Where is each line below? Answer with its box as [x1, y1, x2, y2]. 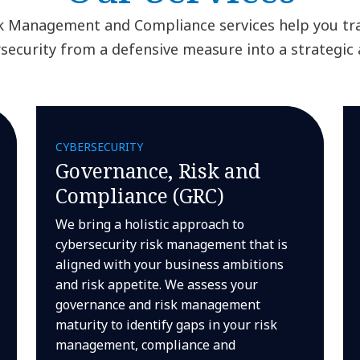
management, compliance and [55, 336, 236, 354]
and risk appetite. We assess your [55, 276, 259, 293]
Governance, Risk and [55, 157, 260, 184]
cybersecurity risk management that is [55, 235, 288, 253]
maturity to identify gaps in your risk [55, 316, 278, 333]
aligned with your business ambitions [55, 256, 284, 273]
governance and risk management [55, 296, 261, 313]
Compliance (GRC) [55, 182, 224, 209]
